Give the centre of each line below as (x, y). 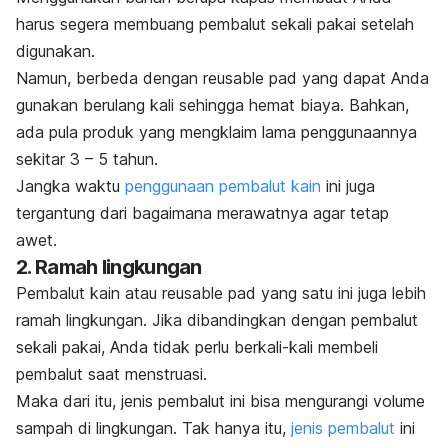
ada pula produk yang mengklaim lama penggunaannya (216, 132)
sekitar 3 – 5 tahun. (87, 159)
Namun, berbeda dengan (107, 78)
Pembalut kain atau (89, 293)
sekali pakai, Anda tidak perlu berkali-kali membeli (197, 347)
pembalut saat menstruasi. (111, 374)
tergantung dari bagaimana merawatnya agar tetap (202, 213)
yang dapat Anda (363, 78)
